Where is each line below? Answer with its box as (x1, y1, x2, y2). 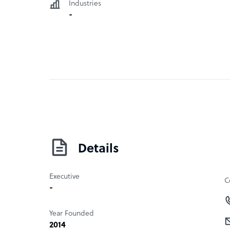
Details (78, 143, 119, 157)
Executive (49, 173, 80, 181)
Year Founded (49, 210, 94, 218)
